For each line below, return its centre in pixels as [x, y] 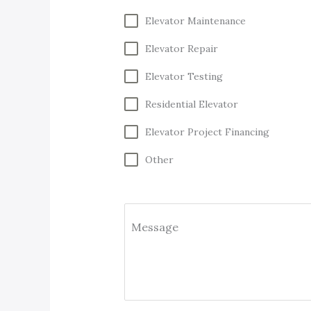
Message [154, 227]
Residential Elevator [191, 104]
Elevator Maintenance [195, 20]
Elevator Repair [181, 48]
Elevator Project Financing [207, 132]
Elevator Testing [184, 76]
